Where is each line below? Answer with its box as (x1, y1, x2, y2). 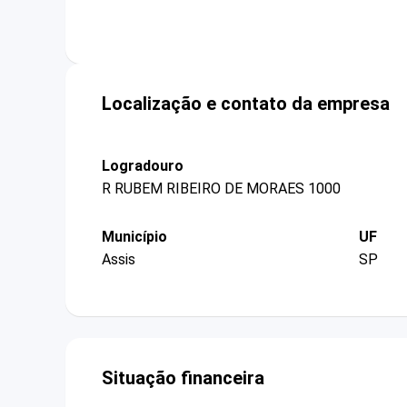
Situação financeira (102, 367, 264, 390)
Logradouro (102, 156, 184, 174)
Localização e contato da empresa (102, 92, 390, 114)
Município (102, 227, 167, 245)
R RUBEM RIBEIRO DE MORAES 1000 (102, 179, 341, 197)
